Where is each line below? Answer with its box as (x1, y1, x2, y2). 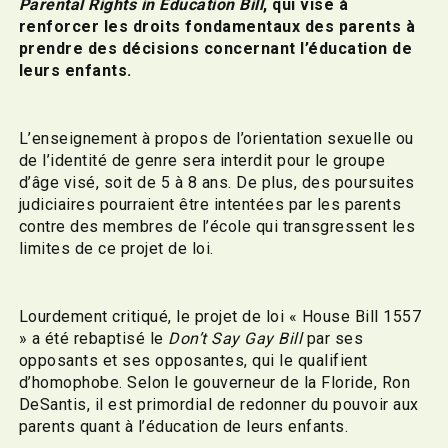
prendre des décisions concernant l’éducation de (18, 38, 413, 58)
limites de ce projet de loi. (18, 238, 214, 258)
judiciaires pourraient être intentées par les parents (18, 194, 402, 214)
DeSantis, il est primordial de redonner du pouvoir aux (18, 394, 419, 414)
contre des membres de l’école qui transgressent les (18, 216, 416, 236)
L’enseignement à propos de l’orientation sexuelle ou (18, 128, 414, 148)
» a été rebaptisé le (18, 328, 169, 348)
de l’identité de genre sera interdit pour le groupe (18, 150, 386, 170)
